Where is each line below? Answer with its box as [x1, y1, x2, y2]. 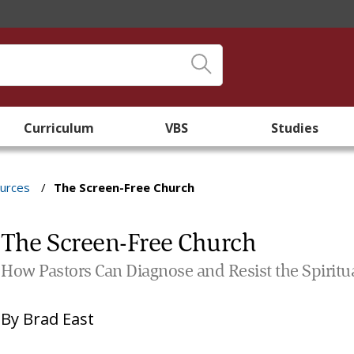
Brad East [23, 308, 95, 330]
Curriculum [24, 119, 95, 137]
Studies [271, 119, 319, 137]
